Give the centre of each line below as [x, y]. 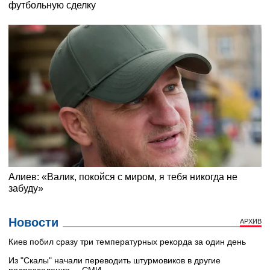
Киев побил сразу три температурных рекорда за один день [127, 242]
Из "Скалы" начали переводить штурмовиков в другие [115, 261]
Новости [33, 223]
